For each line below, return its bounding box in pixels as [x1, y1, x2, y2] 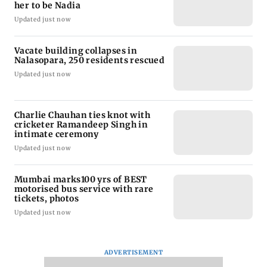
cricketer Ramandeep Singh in [14, 119, 148, 130]
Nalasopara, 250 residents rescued [14, 54, 165, 66]
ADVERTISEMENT [104, 248, 163, 256]
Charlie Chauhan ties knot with [14, 109, 150, 120]
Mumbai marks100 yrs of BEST [14, 173, 147, 185]
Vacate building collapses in [14, 45, 138, 56]
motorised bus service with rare [14, 183, 154, 194]
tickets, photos [14, 193, 79, 204]
